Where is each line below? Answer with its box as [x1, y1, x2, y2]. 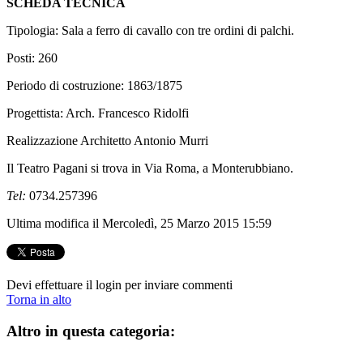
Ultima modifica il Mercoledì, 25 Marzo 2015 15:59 [6, 216, 271, 230]
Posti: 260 [6, 50, 58, 65]
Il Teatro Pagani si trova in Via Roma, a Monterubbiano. [6, 160, 293, 175]
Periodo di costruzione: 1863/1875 [6, 78, 182, 92]
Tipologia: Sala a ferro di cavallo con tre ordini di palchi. [6, 23, 294, 37]
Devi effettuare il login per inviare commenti [6, 277, 233, 292]
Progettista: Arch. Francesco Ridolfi [6, 105, 189, 120]
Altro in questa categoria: [6, 322, 175, 340]
